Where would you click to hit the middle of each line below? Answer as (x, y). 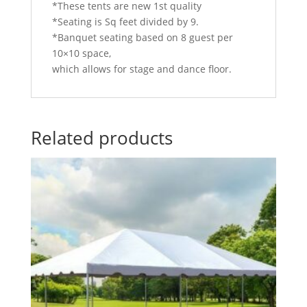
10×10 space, (81, 53)
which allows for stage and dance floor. (142, 69)
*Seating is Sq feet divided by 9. (125, 22)
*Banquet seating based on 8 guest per (142, 38)
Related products (101, 138)
